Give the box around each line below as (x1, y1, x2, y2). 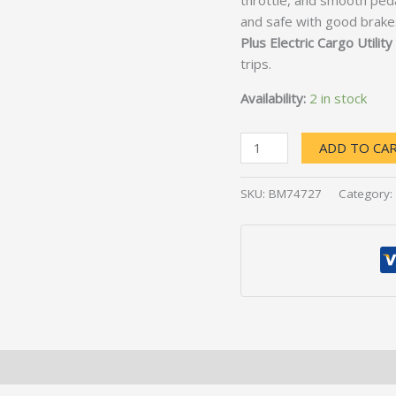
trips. (240, 55, 271, 73)
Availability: (240, 89, 306, 108)
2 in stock (309, 89, 367, 108)
